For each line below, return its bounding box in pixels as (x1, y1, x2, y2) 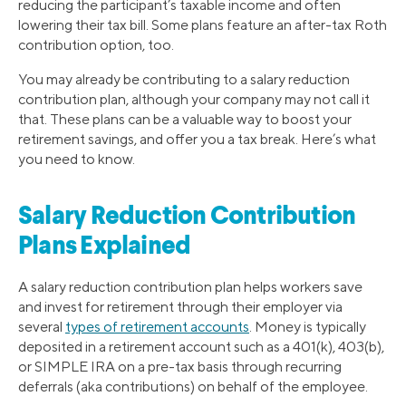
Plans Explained (18, 234, 191, 260)
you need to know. (18, 150, 135, 169)
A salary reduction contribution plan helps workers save (18, 277, 362, 295)
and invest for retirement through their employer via (18, 297, 343, 315)
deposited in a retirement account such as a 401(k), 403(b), (18, 337, 384, 355)
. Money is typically (249, 317, 366, 335)
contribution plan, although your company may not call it (18, 91, 370, 109)
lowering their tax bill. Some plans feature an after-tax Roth (18, 16, 387, 34)
